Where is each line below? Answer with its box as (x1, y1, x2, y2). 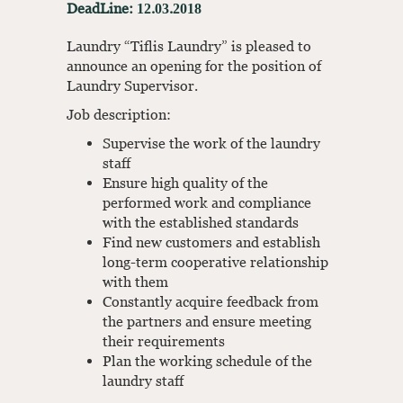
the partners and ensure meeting (103, 312, 311, 330)
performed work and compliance (103, 193, 311, 211)
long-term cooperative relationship (103, 253, 328, 271)
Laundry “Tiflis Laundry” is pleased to (67, 37, 311, 55)
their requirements (103, 332, 225, 350)
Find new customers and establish (103, 233, 320, 251)
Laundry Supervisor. (67, 76, 198, 94)
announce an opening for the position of (67, 57, 321, 75)
